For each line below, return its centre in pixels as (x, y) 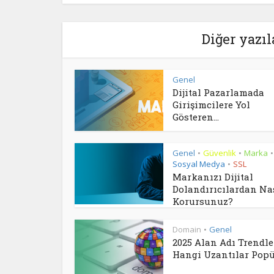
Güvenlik (220, 153)
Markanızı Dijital (213, 177)
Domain (187, 229)
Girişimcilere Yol (211, 105)
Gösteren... (196, 117)
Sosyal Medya (199, 164)
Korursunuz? (203, 201)
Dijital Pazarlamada (218, 92)
